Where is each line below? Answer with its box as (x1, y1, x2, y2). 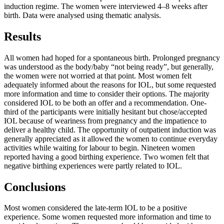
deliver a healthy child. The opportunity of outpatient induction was (4, 125, 216, 134)
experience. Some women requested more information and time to (4, 212, 211, 221)
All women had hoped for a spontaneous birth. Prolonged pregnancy (4, 53, 220, 62)
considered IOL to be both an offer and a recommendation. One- (4, 98, 206, 107)
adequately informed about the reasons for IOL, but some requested (4, 80, 216, 89)
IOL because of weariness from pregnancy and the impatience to (4, 116, 206, 125)
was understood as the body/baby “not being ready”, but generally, (4, 62, 213, 71)
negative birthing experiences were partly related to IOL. (4, 161, 184, 170)
